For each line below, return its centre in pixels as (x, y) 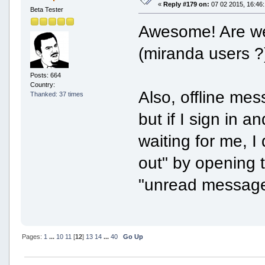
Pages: (33, 236)
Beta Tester (46, 9)
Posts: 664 (45, 75)
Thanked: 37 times (56, 94)
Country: (43, 85)
